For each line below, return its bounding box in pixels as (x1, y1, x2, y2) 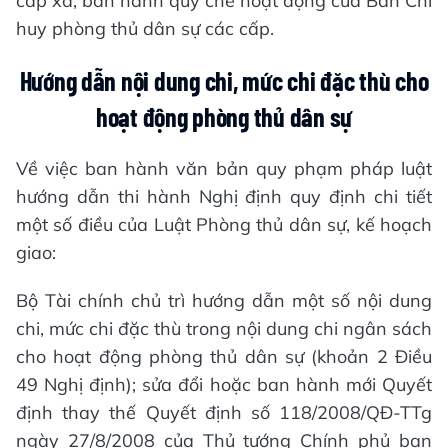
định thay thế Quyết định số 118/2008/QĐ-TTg (16, 400, 432, 424)
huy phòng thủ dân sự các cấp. (16, 16, 274, 40)
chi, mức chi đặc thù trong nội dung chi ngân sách (16, 316, 432, 340)
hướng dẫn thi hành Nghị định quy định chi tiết (16, 184, 432, 208)
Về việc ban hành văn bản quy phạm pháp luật (16, 156, 432, 180)
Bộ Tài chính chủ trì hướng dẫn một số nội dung (16, 288, 432, 312)
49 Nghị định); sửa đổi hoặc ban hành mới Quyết (16, 372, 432, 396)
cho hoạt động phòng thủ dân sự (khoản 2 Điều (16, 344, 432, 368)
